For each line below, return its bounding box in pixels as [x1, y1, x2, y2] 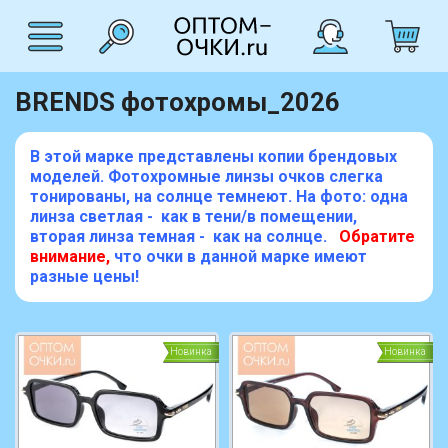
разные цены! [30, 267, 139, 286]
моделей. [30, 167, 108, 186]
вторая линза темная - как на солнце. [30, 227, 327, 246]
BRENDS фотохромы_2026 [15, 87, 340, 117]
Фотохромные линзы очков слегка [108, 167, 383, 186]
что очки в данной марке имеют [110, 247, 367, 266]
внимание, [30, 247, 110, 266]
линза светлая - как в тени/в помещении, [30, 207, 361, 226]
